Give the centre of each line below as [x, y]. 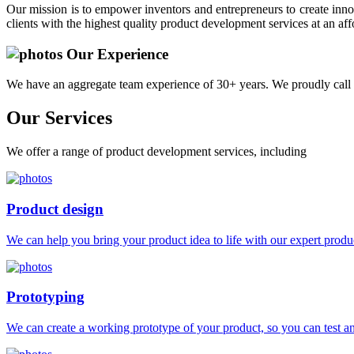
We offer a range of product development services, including [156, 152]
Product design [55, 209]
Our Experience [115, 54]
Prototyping [45, 297]
